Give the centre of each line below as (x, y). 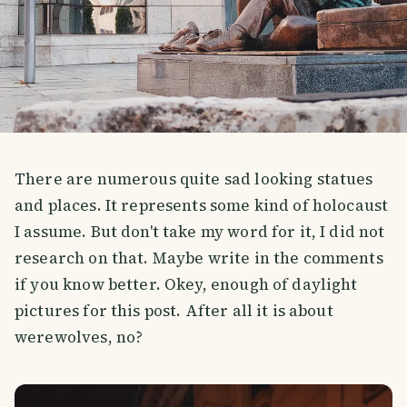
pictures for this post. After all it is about (174, 310)
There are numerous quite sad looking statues (194, 179)
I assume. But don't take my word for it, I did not (200, 231)
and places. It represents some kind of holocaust (202, 205)
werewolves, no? (79, 337)
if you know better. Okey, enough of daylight (186, 284)
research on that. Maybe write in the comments (199, 258)
